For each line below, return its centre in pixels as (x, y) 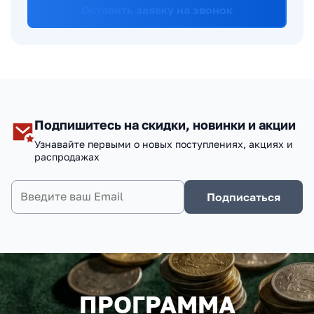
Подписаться (244, 197)
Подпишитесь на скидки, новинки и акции (165, 124)
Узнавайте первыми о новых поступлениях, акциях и (163, 144)
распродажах (67, 156)
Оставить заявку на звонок (157, 9)
